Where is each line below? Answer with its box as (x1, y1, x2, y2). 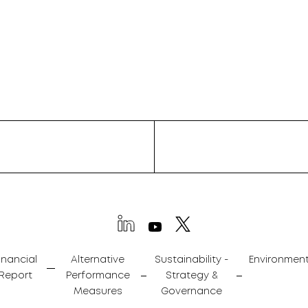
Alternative (71, 256, 125, 265)
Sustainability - (155, 256, 229, 265)
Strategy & (165, 272, 218, 280)
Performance (65, 272, 130, 280)
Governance (161, 287, 223, 296)
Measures (73, 287, 122, 296)
